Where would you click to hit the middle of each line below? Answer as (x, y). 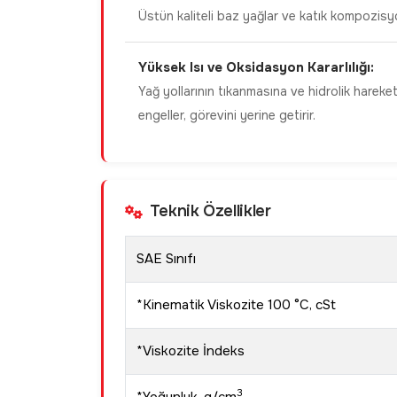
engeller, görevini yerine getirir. (227, 115)
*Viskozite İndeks (191, 351)
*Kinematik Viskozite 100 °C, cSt (254, 305)
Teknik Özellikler (210, 211)
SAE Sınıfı (166, 259)
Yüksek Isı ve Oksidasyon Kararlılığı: (256, 67)
